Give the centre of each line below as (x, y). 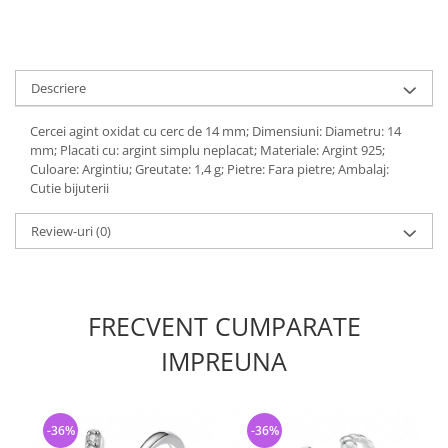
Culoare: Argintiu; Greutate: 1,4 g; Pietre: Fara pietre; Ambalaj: (209, 169)
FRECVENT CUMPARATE (224, 326)
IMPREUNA (224, 361)
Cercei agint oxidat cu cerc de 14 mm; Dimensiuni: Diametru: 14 (215, 131)
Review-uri (63, 231)
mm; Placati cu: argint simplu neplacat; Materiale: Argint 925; (207, 150)
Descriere (58, 88)
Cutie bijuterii (69, 188)
